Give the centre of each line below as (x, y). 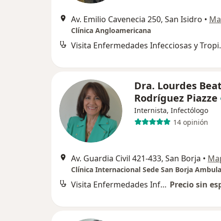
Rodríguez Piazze (176, 98)
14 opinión (190, 122)
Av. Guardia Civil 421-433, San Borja (136, 159)
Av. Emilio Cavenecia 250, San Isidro (137, 19)
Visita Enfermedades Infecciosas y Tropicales (164, 185)
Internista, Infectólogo (171, 110)
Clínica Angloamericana (111, 31)
